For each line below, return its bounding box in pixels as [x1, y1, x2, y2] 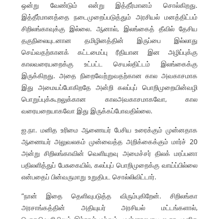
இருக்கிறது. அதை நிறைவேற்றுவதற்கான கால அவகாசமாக [22, 70, 197, 80]
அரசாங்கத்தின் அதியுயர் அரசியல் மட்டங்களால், [22, 202, 197, 212]
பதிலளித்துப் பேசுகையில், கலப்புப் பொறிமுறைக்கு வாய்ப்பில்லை [22, 160, 197, 170]
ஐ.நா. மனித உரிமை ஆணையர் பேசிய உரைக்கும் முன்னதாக [22, 125, 197, 134]
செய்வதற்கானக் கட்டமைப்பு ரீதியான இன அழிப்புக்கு [22, 47, 197, 57]
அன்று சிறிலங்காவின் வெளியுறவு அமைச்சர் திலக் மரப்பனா [22, 148, 197, 158]
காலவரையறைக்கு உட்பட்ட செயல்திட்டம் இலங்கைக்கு [22, 59, 197, 68]
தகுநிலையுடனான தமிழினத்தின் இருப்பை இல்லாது [22, 35, 197, 45]
